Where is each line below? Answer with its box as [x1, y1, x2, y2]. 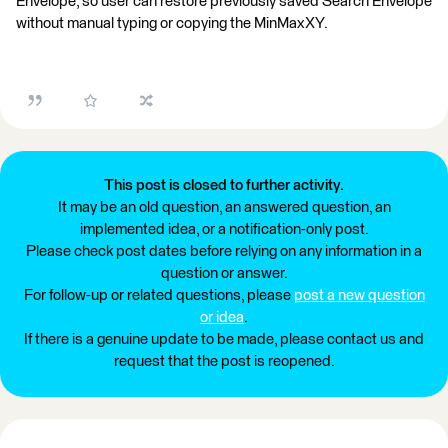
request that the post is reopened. [113, 354, 335, 369]
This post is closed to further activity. [104, 178, 344, 193]
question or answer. [160, 266, 288, 281]
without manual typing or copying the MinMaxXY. [16, 16, 328, 31]
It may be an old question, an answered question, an [57, 200, 391, 215]
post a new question [293, 288, 425, 303]
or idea [200, 310, 244, 325]
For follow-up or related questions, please [23, 288, 294, 303]
